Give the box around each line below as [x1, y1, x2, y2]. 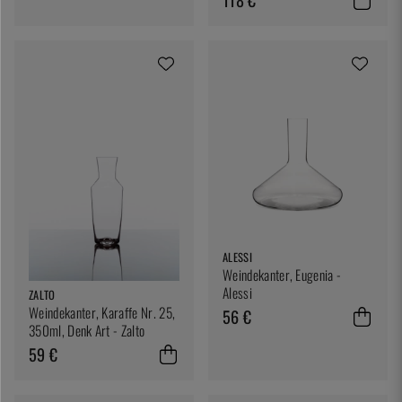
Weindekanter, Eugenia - [223, 265, 342, 285]
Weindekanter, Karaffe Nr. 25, [29, 302, 176, 323]
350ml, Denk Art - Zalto [29, 320, 145, 341]
